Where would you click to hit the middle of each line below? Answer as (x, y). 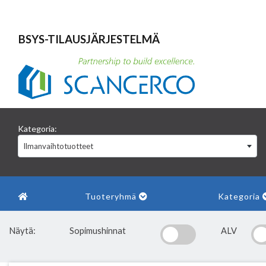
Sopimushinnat (98, 231)
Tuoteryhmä (112, 196)
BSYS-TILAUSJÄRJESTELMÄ (89, 39)
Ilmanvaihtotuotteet (58, 146)
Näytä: (22, 231)
